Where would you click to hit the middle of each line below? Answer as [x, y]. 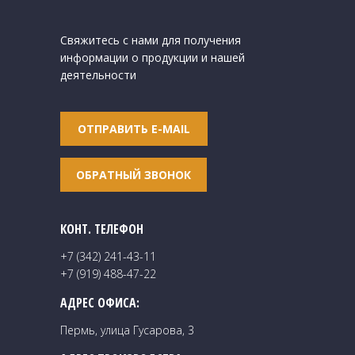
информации [96, 57]
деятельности [98, 74]
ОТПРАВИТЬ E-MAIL [134, 128]
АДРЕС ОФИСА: [100, 302]
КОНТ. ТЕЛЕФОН [102, 229]
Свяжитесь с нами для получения [151, 40]
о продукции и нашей [188, 57]
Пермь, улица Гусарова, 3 [127, 330]
